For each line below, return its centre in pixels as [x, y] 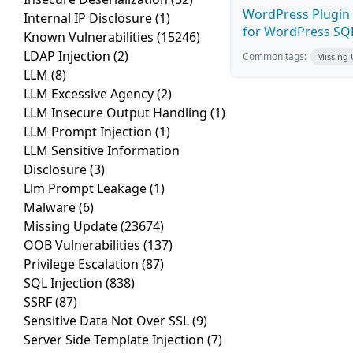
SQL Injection [65, 283]
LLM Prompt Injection [89, 132]
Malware [51, 208]
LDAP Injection [69, 56]
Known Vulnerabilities [90, 37]
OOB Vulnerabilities [84, 245]
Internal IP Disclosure [89, 19]
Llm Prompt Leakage [87, 189]
